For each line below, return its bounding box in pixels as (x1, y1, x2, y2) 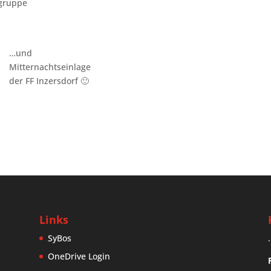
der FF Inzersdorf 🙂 (8, 74, 89, 87)
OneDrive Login (47, 250, 110, 263)
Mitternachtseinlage (8, 60, 91, 73)
